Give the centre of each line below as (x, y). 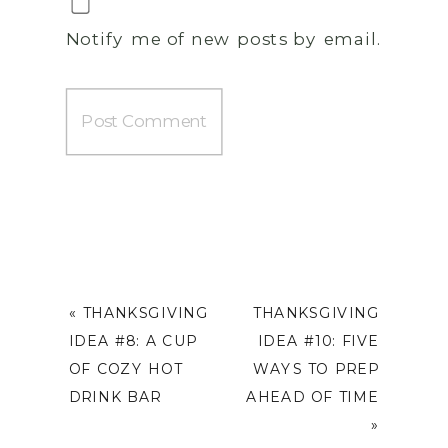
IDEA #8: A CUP (133, 340)
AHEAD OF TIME (313, 396)
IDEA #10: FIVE (318, 340)
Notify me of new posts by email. (224, 38)
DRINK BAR (114, 396)
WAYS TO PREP (316, 368)
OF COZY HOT (125, 368)
